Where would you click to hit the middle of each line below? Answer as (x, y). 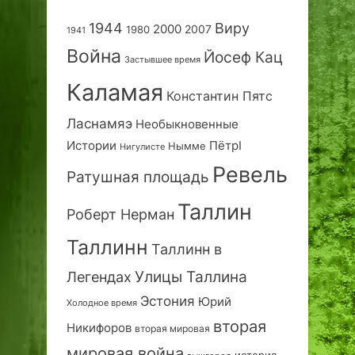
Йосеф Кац (243, 57)
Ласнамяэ (99, 123)
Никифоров (99, 327)
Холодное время (102, 302)
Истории (92, 145)
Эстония (168, 301)
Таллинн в (187, 249)
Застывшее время (162, 59)
